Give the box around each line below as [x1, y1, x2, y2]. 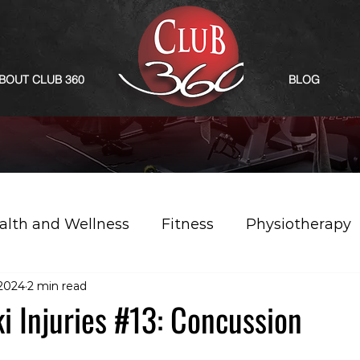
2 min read [27, 278, 87, 293]
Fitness [162, 215, 214, 233]
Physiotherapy [246, 215, 351, 233]
